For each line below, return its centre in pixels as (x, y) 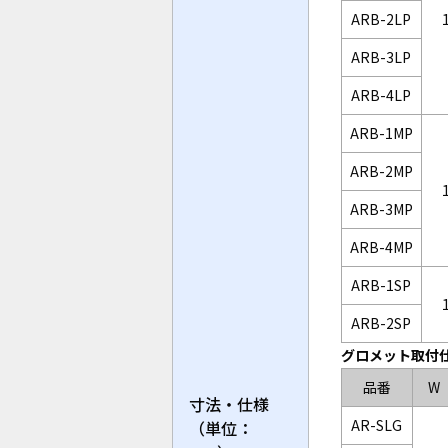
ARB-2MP (381, 171)
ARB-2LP (381, 19)
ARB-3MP (381, 209)
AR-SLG (377, 425)
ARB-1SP (381, 285)
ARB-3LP (381, 57)
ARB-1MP (381, 133)
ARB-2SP (381, 323)
